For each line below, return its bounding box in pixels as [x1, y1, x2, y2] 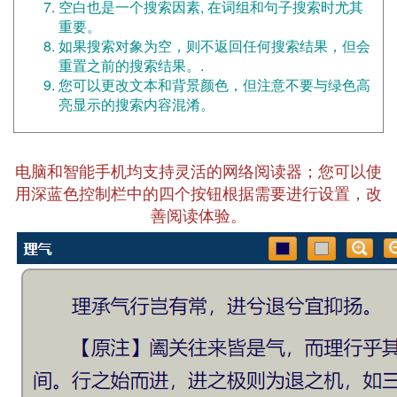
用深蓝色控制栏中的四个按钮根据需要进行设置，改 [15, 182, 382, 204]
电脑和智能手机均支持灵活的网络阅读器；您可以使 [15, 160, 382, 182]
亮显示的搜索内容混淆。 [58, 94, 214, 114]
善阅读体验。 [151, 204, 246, 226]
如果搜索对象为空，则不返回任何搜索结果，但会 [58, 35, 370, 56]
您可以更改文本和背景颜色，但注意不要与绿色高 [58, 74, 370, 95]
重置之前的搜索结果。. [58, 55, 204, 75]
